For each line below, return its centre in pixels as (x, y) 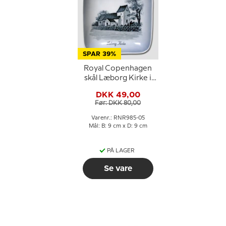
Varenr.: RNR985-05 (118, 118)
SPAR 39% (99, 54)
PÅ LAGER (121, 151)
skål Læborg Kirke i (118, 78)
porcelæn (118, 88)
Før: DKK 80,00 (118, 103)
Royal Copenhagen (118, 69)
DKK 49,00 (118, 95)
